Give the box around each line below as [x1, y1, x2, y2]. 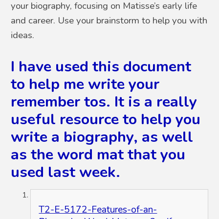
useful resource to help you [11, 109, 201, 130]
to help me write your [11, 73, 160, 94]
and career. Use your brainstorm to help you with [11, 14, 208, 27]
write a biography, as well [11, 126, 194, 147]
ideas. [11, 28, 37, 42]
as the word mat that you [11, 144, 186, 165]
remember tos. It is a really [11, 91, 197, 112]
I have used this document [11, 56, 192, 77]
